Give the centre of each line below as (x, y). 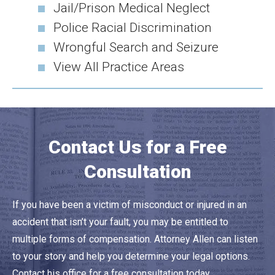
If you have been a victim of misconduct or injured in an (130, 205)
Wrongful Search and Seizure (136, 48)
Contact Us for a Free (137, 147)
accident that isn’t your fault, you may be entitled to (120, 222)
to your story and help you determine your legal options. (131, 257)
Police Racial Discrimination (133, 28)
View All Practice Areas (119, 67)
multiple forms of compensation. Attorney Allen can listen (135, 239)
